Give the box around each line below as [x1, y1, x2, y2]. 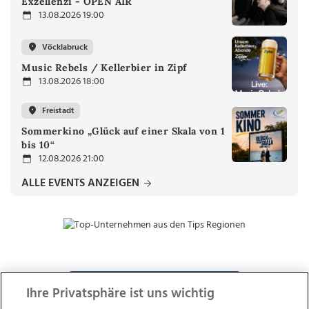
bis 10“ [21, 139, 55, 152]
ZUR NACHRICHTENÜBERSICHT [79, 277, 230, 295]
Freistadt [42, 103, 75, 118]
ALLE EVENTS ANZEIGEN [21, 175, 143, 193]
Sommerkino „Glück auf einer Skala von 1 [21, 125, 225, 138]
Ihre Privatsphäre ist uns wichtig [26, 283, 215, 304]
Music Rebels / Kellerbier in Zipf [21, 61, 187, 74]
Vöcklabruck [42, 40, 88, 54]
